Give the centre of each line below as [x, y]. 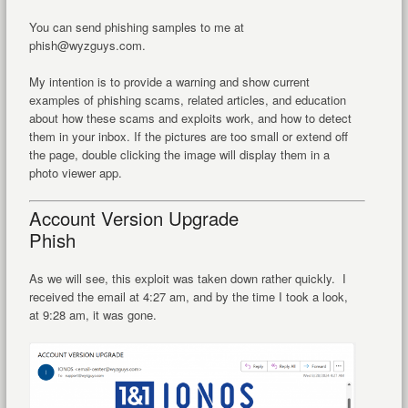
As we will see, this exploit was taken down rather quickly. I [187, 278]
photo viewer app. [75, 173]
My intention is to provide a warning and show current [169, 82]
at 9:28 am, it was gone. [92, 315]
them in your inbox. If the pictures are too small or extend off [188, 136]
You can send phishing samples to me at [136, 27]
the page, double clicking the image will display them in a [179, 154]
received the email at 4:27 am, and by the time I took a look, [188, 296]
